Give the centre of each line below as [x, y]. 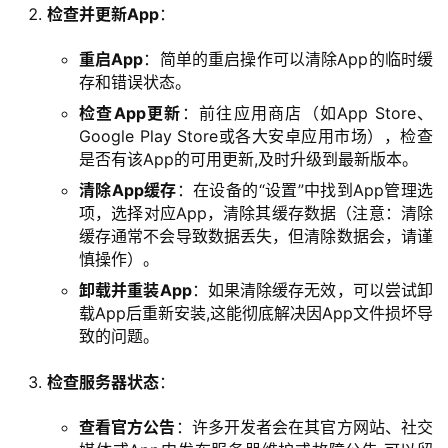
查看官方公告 [127, 426]
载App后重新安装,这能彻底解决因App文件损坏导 [256, 312]
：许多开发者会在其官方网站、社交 [304, 426]
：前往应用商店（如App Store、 [307, 112]
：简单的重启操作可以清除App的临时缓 [288, 58]
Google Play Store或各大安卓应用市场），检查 [256, 135]
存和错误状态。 [135, 81]
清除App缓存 [128, 189]
